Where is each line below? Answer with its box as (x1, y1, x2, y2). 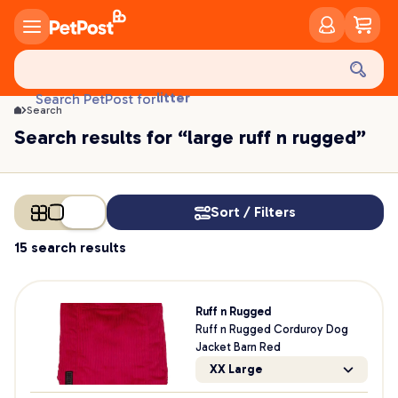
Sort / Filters (211, 203, 296, 220)
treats (156, 27, 198, 44)
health (156, 48, 199, 66)
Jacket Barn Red (195, 340, 281, 354)
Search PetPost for (36, 91, 156, 107)
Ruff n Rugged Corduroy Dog (195, 322, 348, 336)
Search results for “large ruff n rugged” (14, 125, 366, 149)
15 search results (14, 239, 126, 256)
